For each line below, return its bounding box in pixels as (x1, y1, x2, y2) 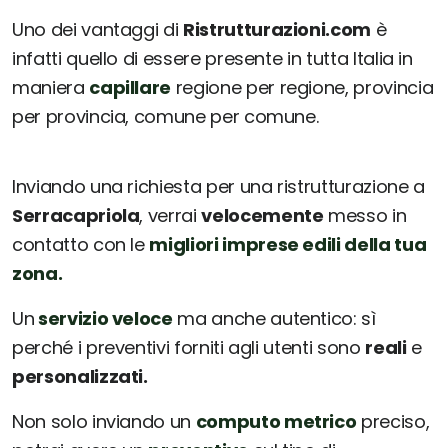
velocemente (201, 203, 324, 229)
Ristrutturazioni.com (183, 17, 371, 43)
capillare (89, 75, 172, 101)
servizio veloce (34, 306, 173, 332)
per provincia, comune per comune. (12, 104, 319, 130)
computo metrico (195, 409, 357, 435)
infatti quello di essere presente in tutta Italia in (12, 46, 413, 72)
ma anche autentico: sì (172, 306, 376, 332)
